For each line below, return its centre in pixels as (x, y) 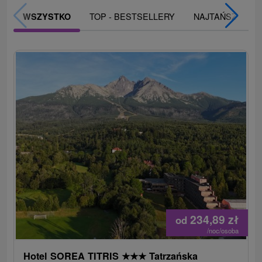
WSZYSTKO (47, 17)
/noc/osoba (223, 231)
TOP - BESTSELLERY (132, 16)
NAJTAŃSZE (218, 16)
